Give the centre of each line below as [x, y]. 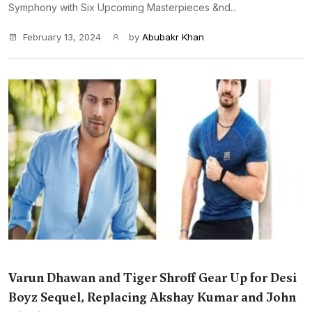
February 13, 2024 [62, 37]
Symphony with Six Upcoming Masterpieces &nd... [123, 7]
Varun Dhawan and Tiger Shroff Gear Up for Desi [153, 278]
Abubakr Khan [173, 37]
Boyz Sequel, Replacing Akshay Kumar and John [152, 297]
